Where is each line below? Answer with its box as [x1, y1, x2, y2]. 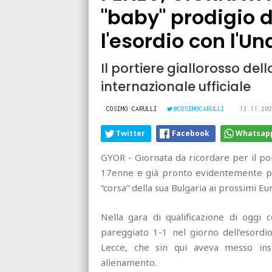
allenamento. [101, 256, 157, 269]
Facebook [172, 128, 209, 139]
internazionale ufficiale [101, 78, 251, 96]
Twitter [116, 128, 145, 139]
